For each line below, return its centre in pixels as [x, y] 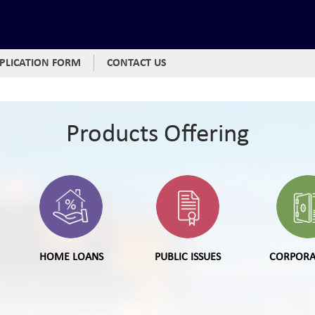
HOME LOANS [71, 257]
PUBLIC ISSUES [188, 257]
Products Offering [157, 135]
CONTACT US [137, 63]
